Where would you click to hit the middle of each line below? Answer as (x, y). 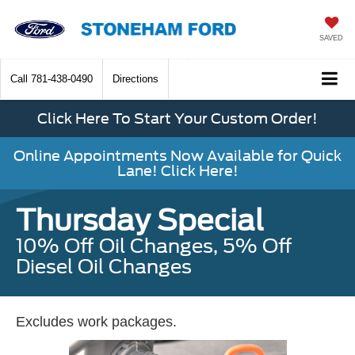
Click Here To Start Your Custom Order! (177, 119)
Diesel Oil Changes (104, 267)
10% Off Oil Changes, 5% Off (154, 246)
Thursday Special (140, 221)
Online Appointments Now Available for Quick (177, 156)
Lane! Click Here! (177, 171)
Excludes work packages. (96, 322)
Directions (136, 79)
